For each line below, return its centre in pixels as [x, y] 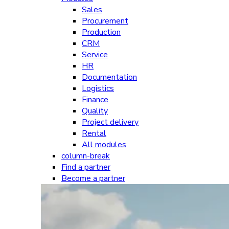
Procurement [105, 21]
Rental [94, 133]
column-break [86, 156]
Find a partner [86, 167]
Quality [95, 111]
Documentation [109, 77]
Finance [95, 99]
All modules [104, 144]
